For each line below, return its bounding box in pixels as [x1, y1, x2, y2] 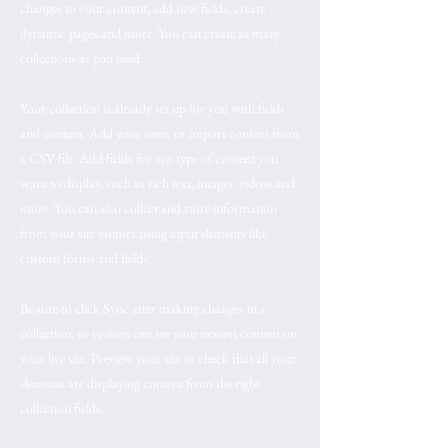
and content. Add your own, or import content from [20, 124, 299, 142]
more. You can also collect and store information [20, 199, 277, 217]
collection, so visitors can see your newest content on [20, 324, 297, 342]
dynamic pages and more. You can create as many [20, 24, 281, 42]
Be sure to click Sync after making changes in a [20, 299, 266, 317]
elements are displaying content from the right [20, 374, 260, 392]
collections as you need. [20, 49, 143, 67]
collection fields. [20, 399, 104, 417]
